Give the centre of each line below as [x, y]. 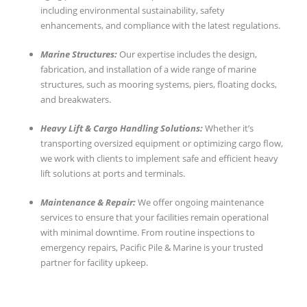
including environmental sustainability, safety [133, 11]
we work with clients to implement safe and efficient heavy [159, 159]
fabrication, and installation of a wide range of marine [148, 70]
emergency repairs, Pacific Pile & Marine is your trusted [152, 248]
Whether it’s [229, 128]
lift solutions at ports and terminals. [113, 174]
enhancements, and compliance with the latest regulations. [160, 26]
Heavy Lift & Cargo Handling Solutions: [123, 128]
